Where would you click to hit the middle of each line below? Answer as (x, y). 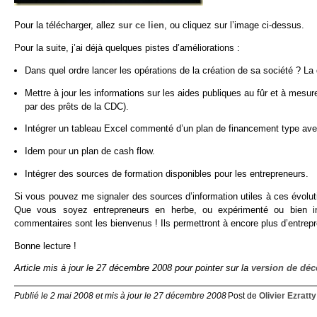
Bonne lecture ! (45, 246)
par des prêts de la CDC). (77, 106)
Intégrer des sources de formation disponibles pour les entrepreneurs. (167, 173)
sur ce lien (141, 25)
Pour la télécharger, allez (66, 25)
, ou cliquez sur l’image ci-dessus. (234, 25)
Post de (243, 296)
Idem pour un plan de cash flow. (90, 151)
